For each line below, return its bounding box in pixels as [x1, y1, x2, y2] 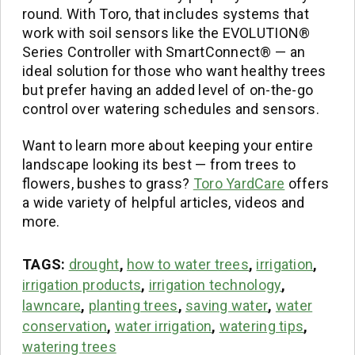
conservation [22, 317, 108, 334]
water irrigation [114, 317, 212, 334]
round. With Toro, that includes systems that [22, 6, 309, 23]
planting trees [88, 296, 178, 314]
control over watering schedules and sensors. [22, 101, 319, 118]
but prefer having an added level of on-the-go [22, 82, 314, 99]
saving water [185, 296, 269, 314]
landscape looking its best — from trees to [22, 155, 296, 173]
